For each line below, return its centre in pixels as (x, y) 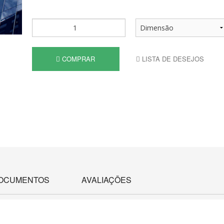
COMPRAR (78, 59)
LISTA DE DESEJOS (172, 59)
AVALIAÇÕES (106, 180)
